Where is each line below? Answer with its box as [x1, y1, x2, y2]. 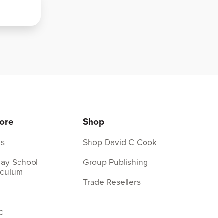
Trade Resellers [83, 176, 141, 189]
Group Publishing [83, 156, 148, 169]
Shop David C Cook [83, 136, 157, 149]
